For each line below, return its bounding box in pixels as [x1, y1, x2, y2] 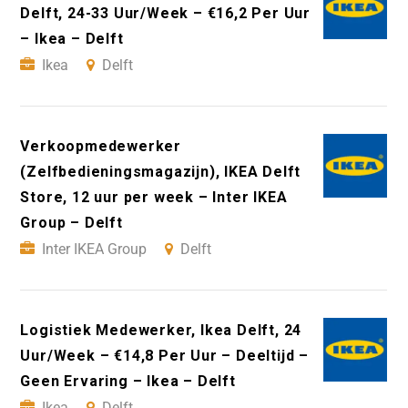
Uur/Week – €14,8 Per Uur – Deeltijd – [20, 347, 309, 365]
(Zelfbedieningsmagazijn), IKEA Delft [20, 163, 301, 181]
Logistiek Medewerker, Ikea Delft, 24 [20, 321, 302, 340]
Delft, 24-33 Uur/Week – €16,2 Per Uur [20, 5, 311, 23]
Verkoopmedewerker [20, 138, 181, 156]
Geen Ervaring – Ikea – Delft [20, 372, 236, 391]
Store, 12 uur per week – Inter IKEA [20, 189, 288, 207]
